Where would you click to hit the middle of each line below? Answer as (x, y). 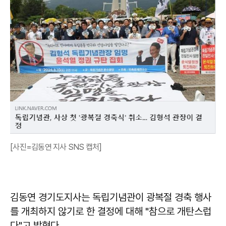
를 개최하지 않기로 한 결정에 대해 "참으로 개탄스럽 (111, 211)
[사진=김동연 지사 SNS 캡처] (56, 147)
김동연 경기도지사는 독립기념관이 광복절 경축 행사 (111, 197)
